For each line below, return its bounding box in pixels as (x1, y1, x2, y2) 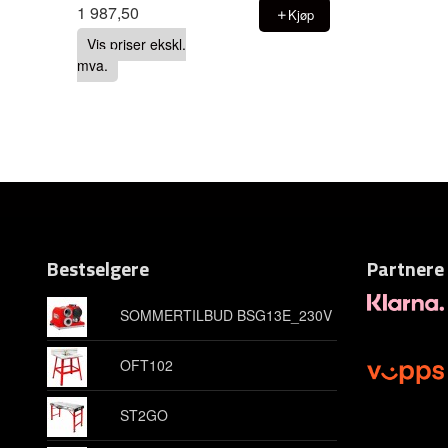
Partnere (367, 252, 444, 284)
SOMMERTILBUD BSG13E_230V (119, 304, 332, 325)
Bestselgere (47, 252, 149, 284)
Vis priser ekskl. (86, 34, 186, 55)
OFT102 (119, 354, 173, 375)
